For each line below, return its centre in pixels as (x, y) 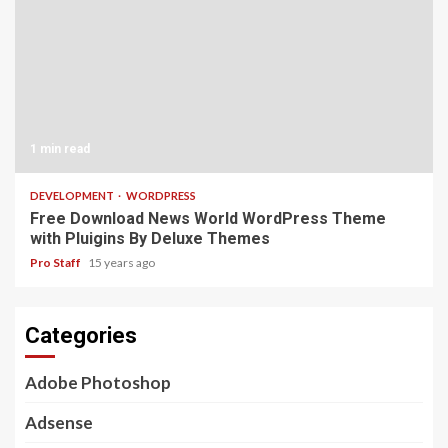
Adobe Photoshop (98, 382)
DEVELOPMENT (73, 195)
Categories (81, 335)
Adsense (59, 422)
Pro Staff (56, 262)
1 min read (60, 148)
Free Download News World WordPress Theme (208, 218)
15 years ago (121, 262)
